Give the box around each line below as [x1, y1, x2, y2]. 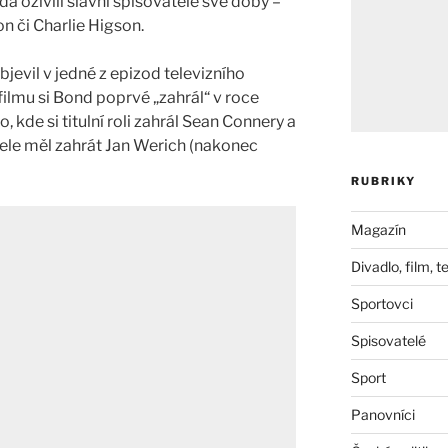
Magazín [350, 220, 406, 238]
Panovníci [350, 405, 415, 423]
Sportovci [350, 294, 413, 312]
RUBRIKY [350, 173, 416, 188]
